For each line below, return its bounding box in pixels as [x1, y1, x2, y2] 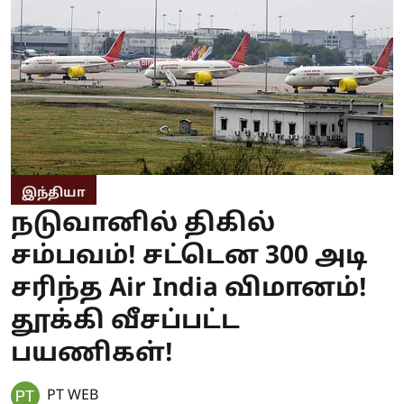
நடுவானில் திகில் [11, 208, 275, 240]
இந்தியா [22, 185, 86, 201]
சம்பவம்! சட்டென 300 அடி [11, 241, 367, 272]
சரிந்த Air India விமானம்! [11, 273, 367, 305]
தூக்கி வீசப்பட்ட [11, 306, 240, 337]
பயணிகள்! [11, 338, 173, 370]
